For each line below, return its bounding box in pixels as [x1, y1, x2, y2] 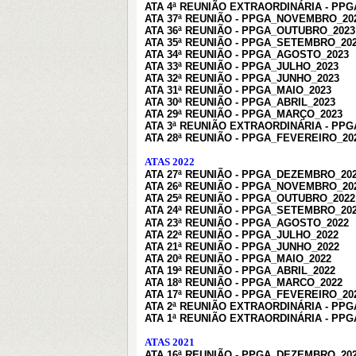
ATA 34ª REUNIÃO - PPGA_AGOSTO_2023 [145, 48, 349, 60]
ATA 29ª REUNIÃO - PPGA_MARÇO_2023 [145, 108, 342, 120]
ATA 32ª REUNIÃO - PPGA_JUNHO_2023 [145, 72, 339, 84]
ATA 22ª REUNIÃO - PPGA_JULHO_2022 [145, 229, 339, 241]
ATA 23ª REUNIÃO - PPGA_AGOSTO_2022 [145, 217, 349, 229]
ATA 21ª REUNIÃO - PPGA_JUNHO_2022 [145, 241, 339, 253]
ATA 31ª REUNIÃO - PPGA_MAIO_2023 [145, 84, 331, 96]
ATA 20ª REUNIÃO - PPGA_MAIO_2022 [145, 253, 331, 265]
